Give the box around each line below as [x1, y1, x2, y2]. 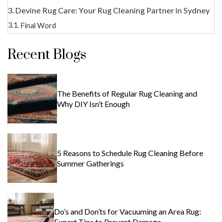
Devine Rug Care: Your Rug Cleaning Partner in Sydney [15, 5, 212, 15]
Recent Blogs [7, 46, 86, 63]
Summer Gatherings [57, 159, 124, 168]
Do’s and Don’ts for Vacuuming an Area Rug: [54, 206, 202, 216]
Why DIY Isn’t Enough [57, 99, 130, 109]
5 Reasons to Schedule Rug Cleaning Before [57, 148, 204, 158]
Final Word [20, 21, 56, 30]
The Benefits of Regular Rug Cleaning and [57, 88, 198, 98]
